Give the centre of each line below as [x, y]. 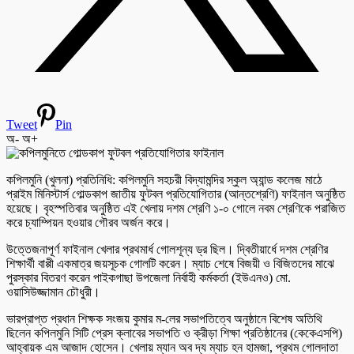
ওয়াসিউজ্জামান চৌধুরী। [53, 292]
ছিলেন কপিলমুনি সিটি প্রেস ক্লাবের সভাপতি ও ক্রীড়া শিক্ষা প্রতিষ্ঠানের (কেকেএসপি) [174, 333]
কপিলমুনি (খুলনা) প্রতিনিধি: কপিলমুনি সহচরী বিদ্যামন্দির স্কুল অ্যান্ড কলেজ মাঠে [164, 180]
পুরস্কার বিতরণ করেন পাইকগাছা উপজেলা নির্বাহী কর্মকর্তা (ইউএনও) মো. [149, 278]
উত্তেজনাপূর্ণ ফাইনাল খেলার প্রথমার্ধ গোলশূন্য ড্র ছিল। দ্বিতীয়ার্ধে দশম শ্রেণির [167, 250]
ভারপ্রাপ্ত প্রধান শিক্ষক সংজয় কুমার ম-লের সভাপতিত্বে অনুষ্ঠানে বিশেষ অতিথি [164, 319]
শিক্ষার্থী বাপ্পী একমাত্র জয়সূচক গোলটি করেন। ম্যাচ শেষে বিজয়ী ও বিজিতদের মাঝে [170, 264]
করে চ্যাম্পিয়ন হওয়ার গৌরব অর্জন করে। [88, 223]
